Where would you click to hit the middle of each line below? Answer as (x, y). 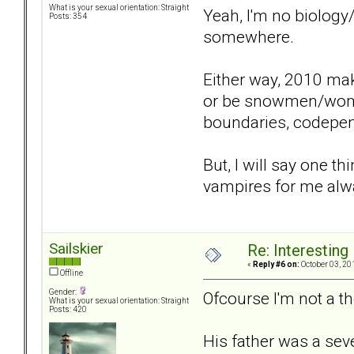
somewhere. (249, 36)
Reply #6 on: (276, 265)
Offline (71, 273)
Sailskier (76, 249)
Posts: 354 (68, 17)
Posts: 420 (68, 310)
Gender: (64, 292)
